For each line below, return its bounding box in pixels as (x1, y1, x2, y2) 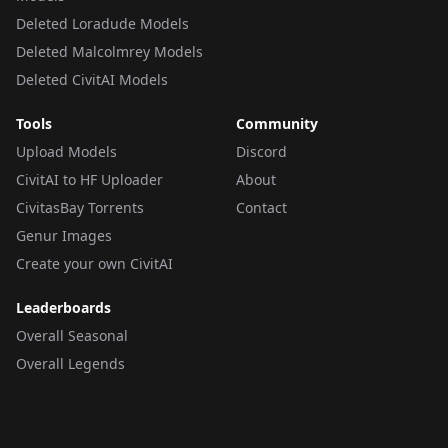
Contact (236, 198, 287, 217)
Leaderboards (16, 298, 111, 317)
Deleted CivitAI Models (16, 70, 168, 89)
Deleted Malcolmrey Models (16, 42, 203, 61)
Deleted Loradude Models (16, 14, 189, 33)
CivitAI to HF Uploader (16, 170, 163, 189)
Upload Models (16, 142, 117, 161)
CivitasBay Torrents (16, 198, 144, 217)
